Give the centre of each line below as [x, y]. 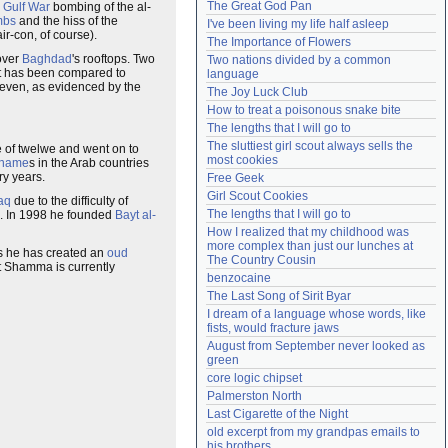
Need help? [243, 15]
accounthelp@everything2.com [347, 15]
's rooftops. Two [113, 59]
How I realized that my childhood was [308, 232]
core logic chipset [254, 378]
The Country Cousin [261, 260]
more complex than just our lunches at [310, 246]
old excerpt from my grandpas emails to [313, 432]
